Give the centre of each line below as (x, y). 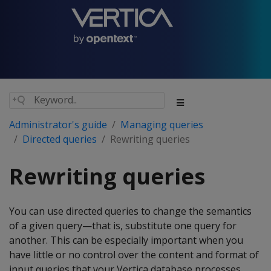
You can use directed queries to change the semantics (130, 211)
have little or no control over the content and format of (134, 255)
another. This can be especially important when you (126, 240)
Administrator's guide (58, 125)
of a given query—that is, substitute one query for (123, 226)
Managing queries (162, 125)
